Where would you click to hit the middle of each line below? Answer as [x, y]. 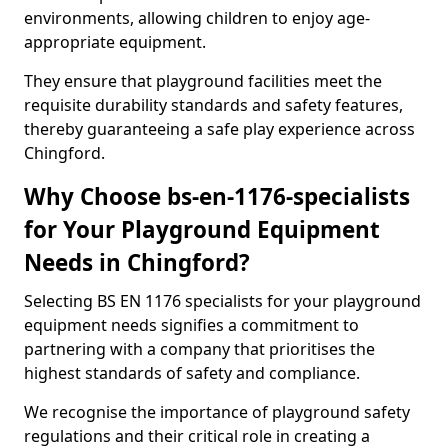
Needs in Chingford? [137, 262]
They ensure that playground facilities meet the [203, 81]
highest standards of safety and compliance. [192, 373]
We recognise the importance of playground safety [217, 412]
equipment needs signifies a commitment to [191, 325]
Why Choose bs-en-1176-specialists [217, 196]
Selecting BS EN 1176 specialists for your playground [222, 301]
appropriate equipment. [115, 42]
